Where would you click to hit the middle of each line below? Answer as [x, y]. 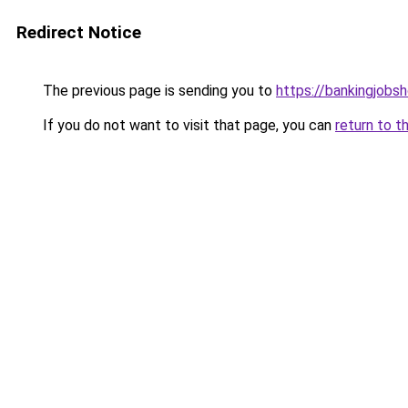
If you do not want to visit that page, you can [187, 125]
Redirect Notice [79, 32]
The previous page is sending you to [158, 91]
